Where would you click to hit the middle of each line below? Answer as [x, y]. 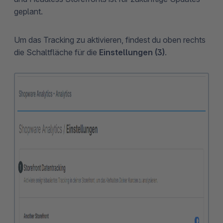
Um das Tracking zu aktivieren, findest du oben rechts [110, 40]
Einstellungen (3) [132, 52]
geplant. [28, 11]
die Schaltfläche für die [56, 52]
